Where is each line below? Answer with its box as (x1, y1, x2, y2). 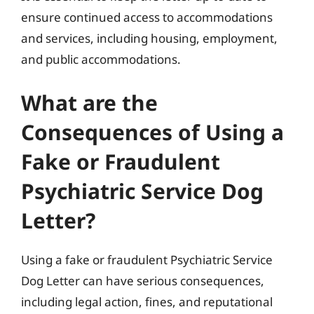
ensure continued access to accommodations (21, 9, 273, 25)
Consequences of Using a (21, 117, 284, 146)
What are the (21, 88, 158, 117)
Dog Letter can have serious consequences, (21, 272, 264, 289)
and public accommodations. (21, 51, 181, 67)
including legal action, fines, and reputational (21, 293, 273, 310)
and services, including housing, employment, (21, 30, 278, 46)
